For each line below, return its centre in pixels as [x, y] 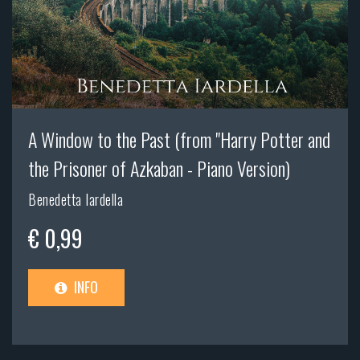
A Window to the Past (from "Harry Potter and [179, 139]
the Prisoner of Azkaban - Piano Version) [159, 168]
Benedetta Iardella [76, 200]
